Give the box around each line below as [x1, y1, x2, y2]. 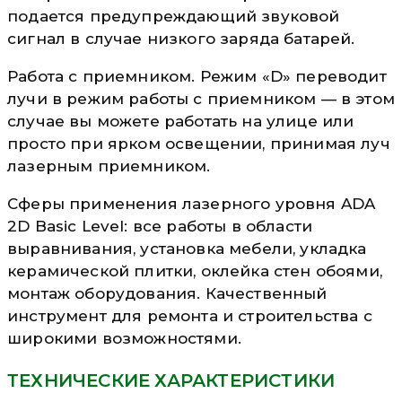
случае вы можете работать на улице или [7, 111, 354, 130]
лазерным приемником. [7, 156, 211, 175]
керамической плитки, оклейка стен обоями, [7, 261, 382, 280]
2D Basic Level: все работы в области [7, 216, 313, 235]
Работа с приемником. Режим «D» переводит [7, 66, 387, 85]
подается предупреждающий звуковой [7, 6, 340, 25]
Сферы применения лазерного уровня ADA [7, 194, 376, 213]
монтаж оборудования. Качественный [7, 284, 328, 302]
